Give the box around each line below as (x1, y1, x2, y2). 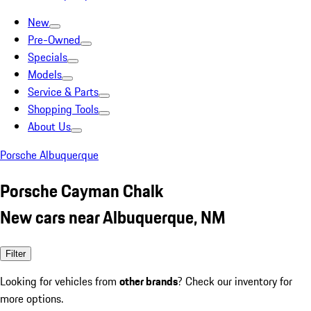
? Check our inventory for (178, 272, 292, 289)
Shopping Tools (28, 101, 99, 117)
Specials (28, 49, 67, 65)
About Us (28, 118, 71, 135)
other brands (119, 272, 178, 289)
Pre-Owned (28, 31, 81, 48)
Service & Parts (28, 83, 99, 100)
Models (28, 66, 62, 83)
